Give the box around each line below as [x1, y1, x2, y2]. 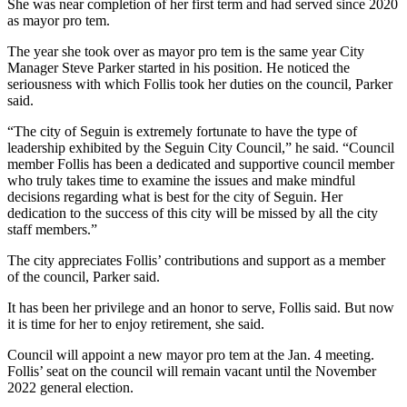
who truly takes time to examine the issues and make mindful [7, 172, 355, 188]
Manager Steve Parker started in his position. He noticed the [7, 59, 350, 75]
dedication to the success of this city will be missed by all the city [7, 204, 378, 221]
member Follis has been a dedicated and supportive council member [7, 155, 394, 172]
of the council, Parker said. [7, 268, 160, 284]
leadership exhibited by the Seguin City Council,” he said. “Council [7, 139, 394, 155]
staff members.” [7, 221, 97, 237]
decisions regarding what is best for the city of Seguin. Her [7, 188, 342, 204]
